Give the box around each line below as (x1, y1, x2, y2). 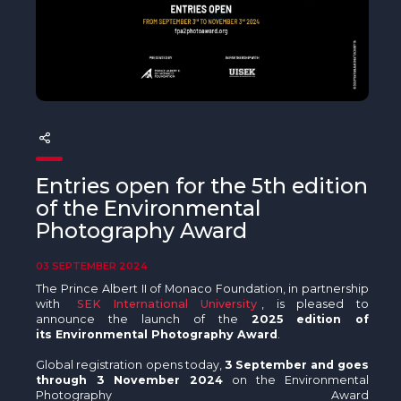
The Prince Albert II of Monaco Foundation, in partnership (36, 281, 370, 295)
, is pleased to (260, 296, 370, 311)
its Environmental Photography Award (36, 327, 278, 341)
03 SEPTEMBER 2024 (36, 259, 149, 272)
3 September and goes (224, 357, 370, 371)
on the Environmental (223, 372, 370, 387)
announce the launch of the (36, 311, 252, 326)
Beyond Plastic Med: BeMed (18, 37, 179, 50)
